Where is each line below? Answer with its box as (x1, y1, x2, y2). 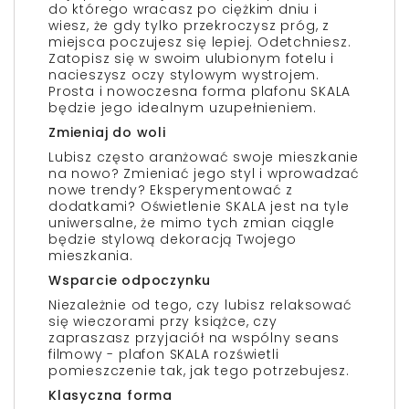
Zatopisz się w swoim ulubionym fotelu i (48, 48, 335, 68)
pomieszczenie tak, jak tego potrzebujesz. (48, 361, 350, 380)
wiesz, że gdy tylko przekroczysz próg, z (48, 16, 330, 35)
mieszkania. (48, 246, 133, 265)
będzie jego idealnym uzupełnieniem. (48, 98, 317, 117)
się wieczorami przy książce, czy (48, 311, 278, 330)
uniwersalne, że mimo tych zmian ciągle (48, 213, 335, 232)
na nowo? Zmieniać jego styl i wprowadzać (48, 163, 360, 183)
